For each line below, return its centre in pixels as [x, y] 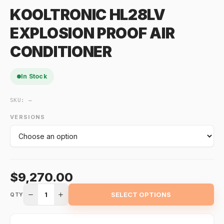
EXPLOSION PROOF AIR [92, 33]
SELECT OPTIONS [141, 194]
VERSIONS [28, 117]
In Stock [34, 76]
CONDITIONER [61, 51]
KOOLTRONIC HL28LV [88, 14]
